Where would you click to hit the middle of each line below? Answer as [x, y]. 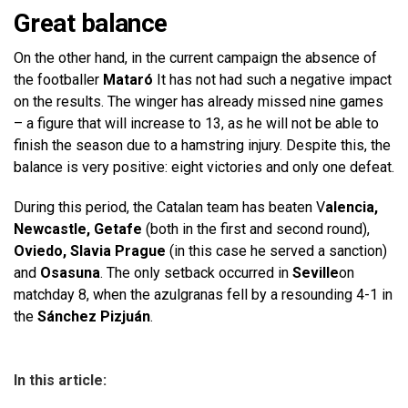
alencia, [352, 208]
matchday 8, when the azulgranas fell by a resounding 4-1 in [203, 295]
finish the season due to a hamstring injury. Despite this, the [202, 146]
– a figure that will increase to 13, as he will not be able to [196, 124]
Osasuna [70, 273]
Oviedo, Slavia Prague [90, 251]
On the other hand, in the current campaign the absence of [195, 58]
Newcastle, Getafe [78, 229]
